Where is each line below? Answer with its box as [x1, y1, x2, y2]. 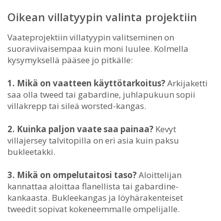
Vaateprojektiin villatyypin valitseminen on [7, 31, 174, 43]
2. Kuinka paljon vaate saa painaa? [7, 123, 153, 135]
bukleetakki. [7, 146, 55, 157]
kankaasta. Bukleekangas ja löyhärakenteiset [7, 191, 183, 203]
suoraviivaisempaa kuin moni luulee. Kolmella [7, 42, 188, 54]
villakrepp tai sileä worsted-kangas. [7, 100, 146, 111]
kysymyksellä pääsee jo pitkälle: [7, 54, 133, 66]
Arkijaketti [165, 77, 208, 89]
